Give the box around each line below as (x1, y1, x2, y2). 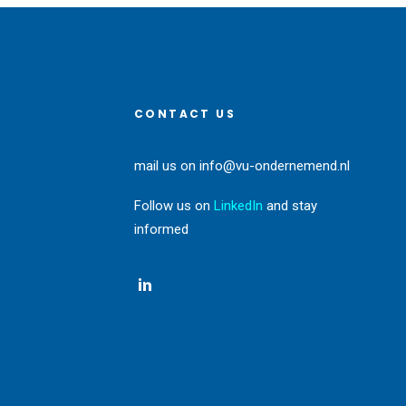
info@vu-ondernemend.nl (199, 158, 350, 174)
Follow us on (134, 198, 214, 214)
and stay (263, 198, 317, 214)
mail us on (134, 158, 199, 174)
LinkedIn (214, 198, 263, 214)
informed (134, 221, 188, 237)
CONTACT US (134, 106, 236, 121)
